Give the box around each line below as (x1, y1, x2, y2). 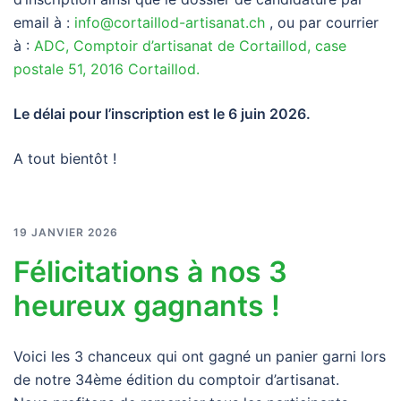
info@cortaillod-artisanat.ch (74, 13, 265, 31)
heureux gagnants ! (13, 287, 280, 323)
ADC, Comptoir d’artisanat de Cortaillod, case (34, 36, 346, 55)
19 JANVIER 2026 (13, 225, 118, 239)
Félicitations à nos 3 (13, 253, 287, 289)
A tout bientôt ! (13, 149, 116, 167)
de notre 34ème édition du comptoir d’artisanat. (13, 370, 339, 388)
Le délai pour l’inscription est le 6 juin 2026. (13, 104, 311, 123)
